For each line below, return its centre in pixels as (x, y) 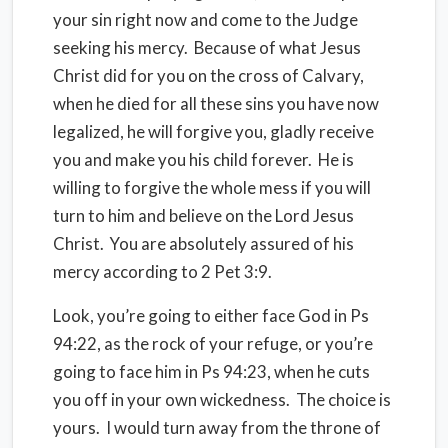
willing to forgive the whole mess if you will (212, 187)
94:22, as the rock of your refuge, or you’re (213, 343)
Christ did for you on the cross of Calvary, (208, 75)
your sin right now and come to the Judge (205, 19)
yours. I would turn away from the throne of (217, 427)
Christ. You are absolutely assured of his (203, 243)
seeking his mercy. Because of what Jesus (207, 47)
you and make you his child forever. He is (203, 159)
